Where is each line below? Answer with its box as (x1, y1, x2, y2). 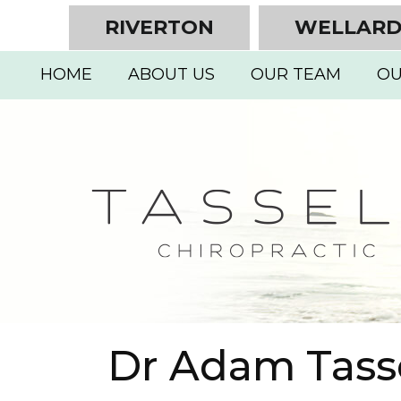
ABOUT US (128, 64, 215, 84)
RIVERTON (105, 15, 214, 39)
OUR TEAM (251, 64, 341, 84)
